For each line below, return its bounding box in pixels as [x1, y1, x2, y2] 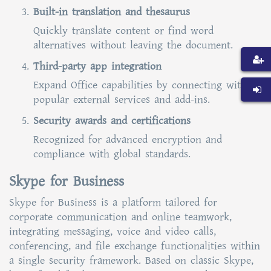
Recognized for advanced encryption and [33, 132, 222, 147]
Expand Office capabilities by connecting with [33, 77, 247, 93]
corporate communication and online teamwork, [9, 209, 232, 224]
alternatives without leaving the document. [33, 38, 233, 53]
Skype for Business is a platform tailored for [9, 195, 217, 210]
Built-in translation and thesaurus [33, 4, 190, 19]
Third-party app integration [33, 59, 162, 74]
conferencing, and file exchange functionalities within [9, 238, 260, 253]
